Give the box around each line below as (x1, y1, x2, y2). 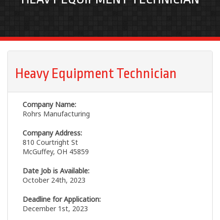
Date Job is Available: (23, 166, 89, 176)
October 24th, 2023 (23, 175, 85, 185)
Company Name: (23, 100, 76, 110)
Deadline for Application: (23, 194, 101, 204)
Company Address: (23, 128, 82, 138)
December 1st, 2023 (23, 204, 88, 214)
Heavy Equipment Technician (15, 66, 177, 82)
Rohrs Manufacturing (23, 109, 90, 119)
